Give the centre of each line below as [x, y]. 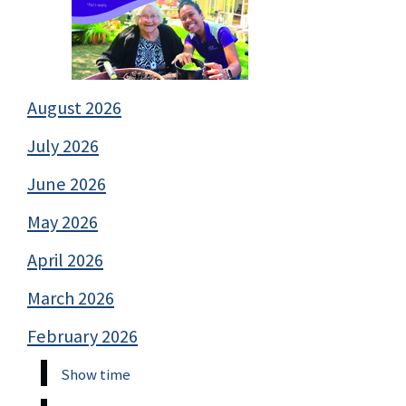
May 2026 [63, 222]
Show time [96, 375]
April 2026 [65, 261]
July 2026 [63, 146]
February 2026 [82, 337]
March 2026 [71, 299]
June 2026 [67, 184]
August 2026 [74, 108]
